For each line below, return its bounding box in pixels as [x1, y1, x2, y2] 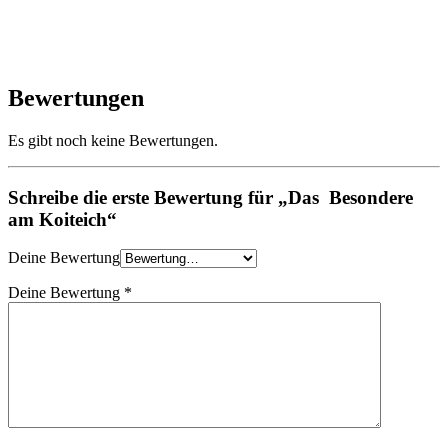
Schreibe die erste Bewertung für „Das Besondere [8, 186, 413, 208]
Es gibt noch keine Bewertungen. [8, 131, 218, 149]
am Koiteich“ [8, 208, 117, 230]
